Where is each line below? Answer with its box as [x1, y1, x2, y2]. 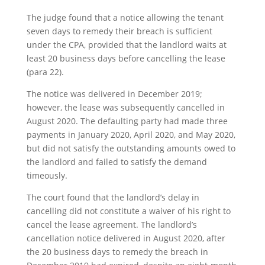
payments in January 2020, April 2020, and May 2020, [26, 129, 235, 140]
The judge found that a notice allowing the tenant [26, 12, 224, 23]
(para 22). [26, 66, 64, 77]
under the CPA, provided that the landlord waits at [26, 39, 227, 50]
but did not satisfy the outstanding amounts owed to [26, 143, 235, 154]
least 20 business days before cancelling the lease [26, 53, 225, 64]
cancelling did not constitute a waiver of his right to [26, 205, 231, 216]
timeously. [26, 170, 67, 181]
